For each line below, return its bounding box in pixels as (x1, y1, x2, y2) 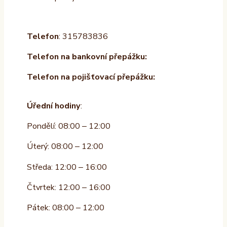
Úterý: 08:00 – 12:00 (26, 141, 103, 153)
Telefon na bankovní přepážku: (26, 51, 147, 62)
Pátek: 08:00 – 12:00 (26, 202, 104, 214)
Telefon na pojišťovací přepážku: (26, 71, 155, 83)
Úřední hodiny (26, 100, 81, 111)
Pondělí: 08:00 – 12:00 (26, 120, 110, 132)
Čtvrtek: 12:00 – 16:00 (26, 181, 110, 193)
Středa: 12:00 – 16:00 (26, 161, 107, 173)
